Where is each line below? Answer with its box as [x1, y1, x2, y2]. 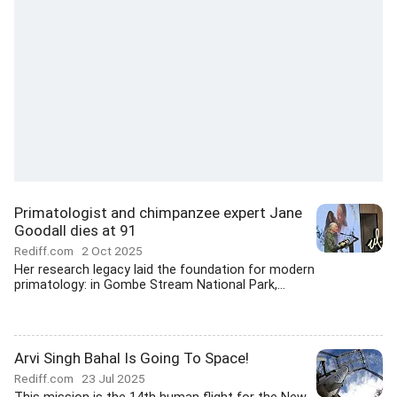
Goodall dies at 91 [14, 222, 137, 239]
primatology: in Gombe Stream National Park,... [14, 277, 285, 292]
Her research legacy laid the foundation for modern [14, 262, 315, 277]
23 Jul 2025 [82, 371, 145, 385]
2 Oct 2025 [82, 244, 143, 258]
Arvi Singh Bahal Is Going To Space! [14, 349, 249, 367]
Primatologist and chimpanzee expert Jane [14, 204, 302, 222]
